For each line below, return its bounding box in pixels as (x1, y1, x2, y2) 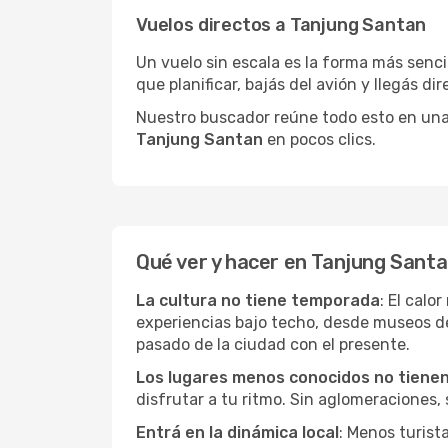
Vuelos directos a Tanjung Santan (136, 14, 427, 36)
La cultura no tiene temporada (136, 291, 380, 310)
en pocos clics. (263, 130, 376, 149)
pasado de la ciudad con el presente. (136, 335, 410, 354)
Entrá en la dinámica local (136, 423, 339, 442)
